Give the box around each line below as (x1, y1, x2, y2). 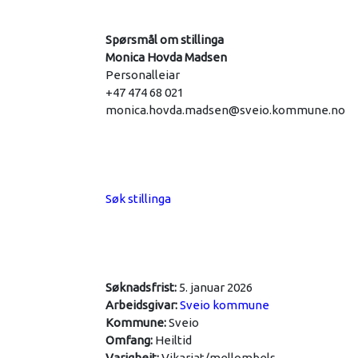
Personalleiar (105, 67, 180, 82)
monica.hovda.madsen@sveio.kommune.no (105, 102, 345, 117)
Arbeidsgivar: (105, 297, 180, 312)
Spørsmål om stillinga (105, 32, 224, 46)
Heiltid (155, 332, 192, 347)
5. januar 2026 (179, 280, 253, 294)
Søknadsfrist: (105, 280, 179, 294)
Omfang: (105, 332, 155, 347)
